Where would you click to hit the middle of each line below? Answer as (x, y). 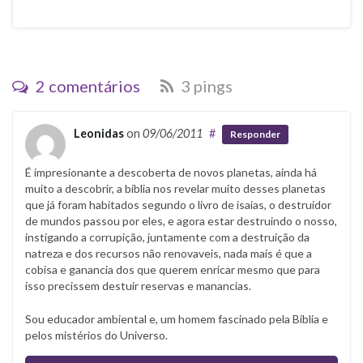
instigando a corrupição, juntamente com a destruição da (167, 237)
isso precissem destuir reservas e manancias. (138, 285)
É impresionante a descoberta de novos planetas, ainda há (171, 172)
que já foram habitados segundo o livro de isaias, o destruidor (178, 204)
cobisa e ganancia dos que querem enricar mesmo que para (173, 269)
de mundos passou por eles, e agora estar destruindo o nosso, (181, 220)
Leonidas (99, 133)
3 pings (205, 85)
